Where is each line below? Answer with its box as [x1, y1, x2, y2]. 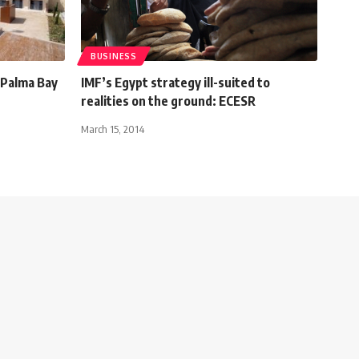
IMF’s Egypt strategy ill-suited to [81, 74, 270, 91]
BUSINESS [91, 50, 137, 61]
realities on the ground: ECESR [81, 92, 256, 109]
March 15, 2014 [81, 122, 144, 135]
